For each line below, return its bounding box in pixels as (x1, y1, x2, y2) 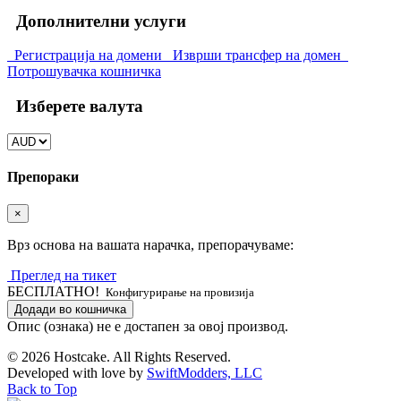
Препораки (7, 169, 79, 185)
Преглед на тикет (11, 268, 116, 284)
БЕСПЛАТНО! (7, 284, 99, 300)
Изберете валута (7, 97, 143, 116)
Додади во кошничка (14, 303, 126, 317)
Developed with (7, 365, 101, 381)
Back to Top (7, 381, 77, 397)
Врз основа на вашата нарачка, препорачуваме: (7, 237, 294, 253)
